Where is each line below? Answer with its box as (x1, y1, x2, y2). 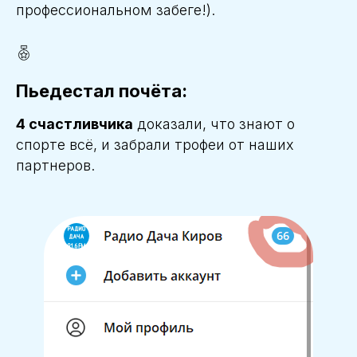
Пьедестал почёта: (16, 80, 187, 102)
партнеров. (16, 157, 95, 175)
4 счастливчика (16, 116, 133, 133)
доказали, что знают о (133, 116, 295, 133)
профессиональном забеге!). (16, 2, 215, 19)
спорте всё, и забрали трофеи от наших (16, 136, 294, 154)
